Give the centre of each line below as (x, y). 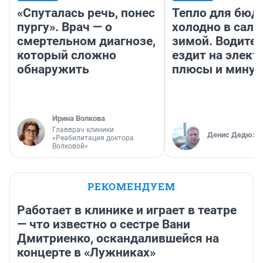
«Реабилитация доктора (93, 138)
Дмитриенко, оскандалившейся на (118, 239)
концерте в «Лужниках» (86, 253)
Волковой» (70, 146)
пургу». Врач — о (65, 27)
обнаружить (53, 70)
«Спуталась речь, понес (86, 13)
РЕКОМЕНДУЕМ (131, 187)
